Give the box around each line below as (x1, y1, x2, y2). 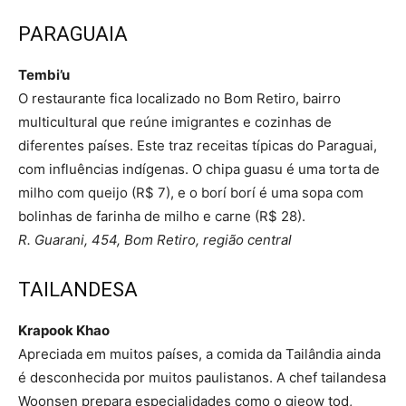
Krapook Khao (18, 321, 110, 339)
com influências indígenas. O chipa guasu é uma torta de (18, 159, 380, 178)
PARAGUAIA (18, 22, 128, 45)
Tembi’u (18, 65, 70, 83)
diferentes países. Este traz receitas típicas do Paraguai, (18, 136, 377, 154)
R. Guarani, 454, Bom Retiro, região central (18, 230, 292, 248)
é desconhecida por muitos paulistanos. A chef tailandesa (18, 368, 386, 386)
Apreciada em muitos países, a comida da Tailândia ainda (18, 344, 381, 362)
